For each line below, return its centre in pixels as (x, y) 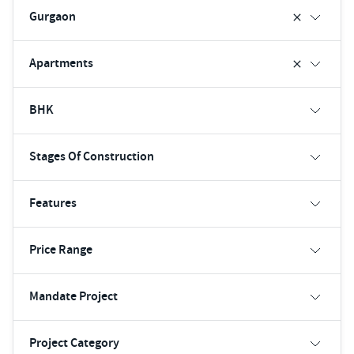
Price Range (61, 250)
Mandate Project (73, 296)
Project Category (74, 343)
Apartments (61, 63)
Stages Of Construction (92, 156)
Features (53, 203)
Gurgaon (53, 17)
